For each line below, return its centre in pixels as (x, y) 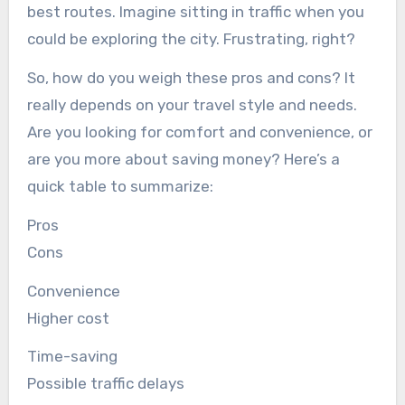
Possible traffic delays (105, 384)
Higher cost (68, 318)
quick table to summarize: (120, 186)
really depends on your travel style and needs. (192, 104)
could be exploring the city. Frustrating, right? (191, 39)
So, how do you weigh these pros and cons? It (191, 77)
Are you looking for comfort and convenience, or (199, 132)
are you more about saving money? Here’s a (183, 159)
